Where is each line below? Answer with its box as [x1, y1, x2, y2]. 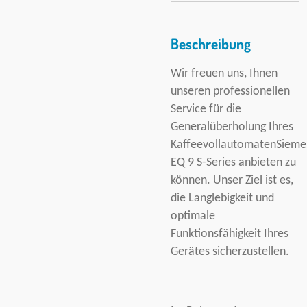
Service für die [171, 103, 241, 115]
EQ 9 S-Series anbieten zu [171, 156, 296, 169]
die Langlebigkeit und [171, 192, 274, 204]
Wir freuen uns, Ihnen [171, 67, 278, 79]
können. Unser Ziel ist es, [171, 174, 293, 186]
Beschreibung [171, 34, 251, 53]
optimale [171, 210, 215, 222]
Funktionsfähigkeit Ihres [171, 228, 288, 240]
